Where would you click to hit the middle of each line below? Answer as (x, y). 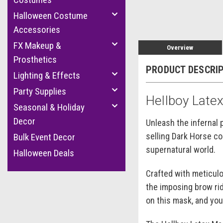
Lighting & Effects (47, 75)
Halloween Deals (44, 153)
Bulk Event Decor (44, 137)
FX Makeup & (37, 46)
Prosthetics (35, 59)
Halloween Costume (51, 16)
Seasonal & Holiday (49, 107)
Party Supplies (40, 91)
